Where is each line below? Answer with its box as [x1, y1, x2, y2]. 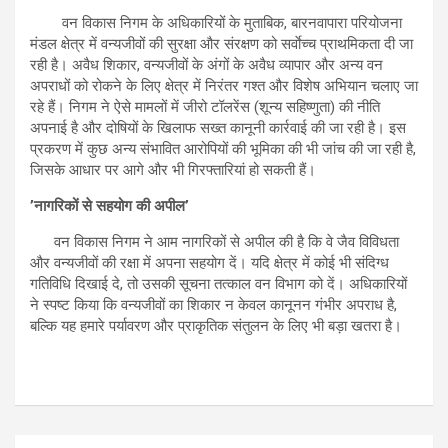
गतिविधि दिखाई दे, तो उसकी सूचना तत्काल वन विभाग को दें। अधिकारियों [30, 275, 407, 294]
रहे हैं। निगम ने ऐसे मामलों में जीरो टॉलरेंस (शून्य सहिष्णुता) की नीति [30, 98, 380, 117]
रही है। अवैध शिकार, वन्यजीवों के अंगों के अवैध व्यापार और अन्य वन [30, 56, 383, 75]
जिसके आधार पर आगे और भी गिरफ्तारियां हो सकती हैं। [30, 161, 316, 180]
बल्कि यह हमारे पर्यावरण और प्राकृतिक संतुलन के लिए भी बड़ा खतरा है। [30, 317, 402, 336]
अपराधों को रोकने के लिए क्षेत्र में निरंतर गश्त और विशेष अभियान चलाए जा [30, 77, 418, 96]
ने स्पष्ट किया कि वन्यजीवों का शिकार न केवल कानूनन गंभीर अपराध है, [30, 296, 397, 315]
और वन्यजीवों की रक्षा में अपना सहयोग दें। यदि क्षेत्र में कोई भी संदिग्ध [30, 254, 389, 273]
